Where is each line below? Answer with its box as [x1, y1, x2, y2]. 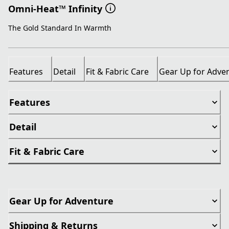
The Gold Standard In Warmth [8, 23, 111, 33]
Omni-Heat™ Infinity [8, 2, 102, 15]
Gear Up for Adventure [9, 194, 113, 207]
